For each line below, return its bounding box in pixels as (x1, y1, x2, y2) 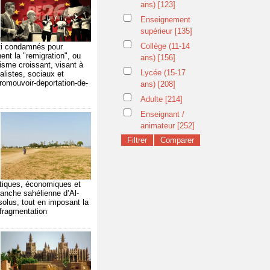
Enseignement (140, 15, 190, 24)
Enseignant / (140, 110, 184, 119)
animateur (140, 121, 177, 130)
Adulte (140, 95, 165, 104)
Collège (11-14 (140, 42, 190, 51)
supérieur (140, 27, 175, 36)
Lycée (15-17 (140, 68, 186, 77)
